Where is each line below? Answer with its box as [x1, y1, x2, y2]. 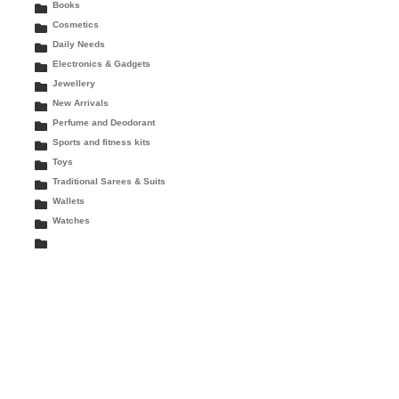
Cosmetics [53, 19, 100, 29]
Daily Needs [53, 38, 106, 49]
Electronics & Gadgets [53, 58, 151, 69]
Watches [53, 215, 91, 225]
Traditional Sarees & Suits [53, 175, 167, 186]
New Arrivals [53, 97, 110, 108]
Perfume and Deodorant [53, 117, 156, 127]
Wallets [53, 195, 85, 206]
